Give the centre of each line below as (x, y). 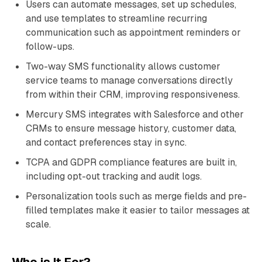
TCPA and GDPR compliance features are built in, (131, 162)
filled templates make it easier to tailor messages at (138, 210)
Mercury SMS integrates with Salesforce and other (135, 114)
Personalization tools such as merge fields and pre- (136, 196)
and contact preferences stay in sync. (106, 142)
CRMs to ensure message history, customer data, (131, 128)
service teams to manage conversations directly (129, 80)
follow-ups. (50, 46)
